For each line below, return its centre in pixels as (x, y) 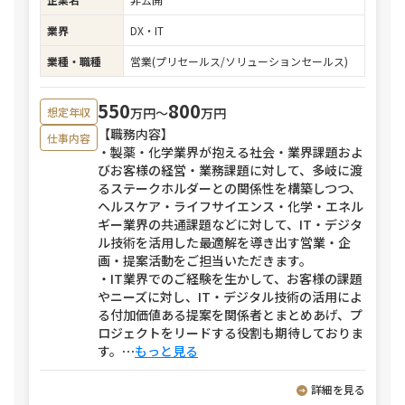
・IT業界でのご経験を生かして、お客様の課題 (230, 278)
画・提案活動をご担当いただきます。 (205, 260)
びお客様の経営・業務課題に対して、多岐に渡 (230, 170)
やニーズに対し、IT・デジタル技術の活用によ (230, 297)
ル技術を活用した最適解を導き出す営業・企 (224, 242)
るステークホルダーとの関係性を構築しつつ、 (230, 188)
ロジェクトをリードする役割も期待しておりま (231, 333)
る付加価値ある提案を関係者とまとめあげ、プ (230, 315)
